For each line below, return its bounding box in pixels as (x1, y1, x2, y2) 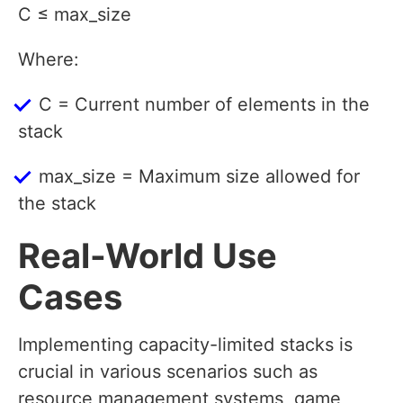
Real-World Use (18, 235, 277, 277)
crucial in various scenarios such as (18, 361, 318, 383)
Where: (18, 49, 79, 71)
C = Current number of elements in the (39, 94, 370, 116)
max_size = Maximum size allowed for (39, 166, 360, 188)
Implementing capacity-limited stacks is (18, 334, 353, 356)
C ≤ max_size (18, 4, 131, 26)
